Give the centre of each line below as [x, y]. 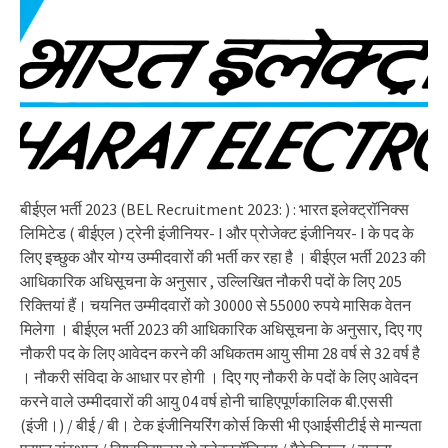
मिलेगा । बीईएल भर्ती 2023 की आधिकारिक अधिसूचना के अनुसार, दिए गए [221, 328]
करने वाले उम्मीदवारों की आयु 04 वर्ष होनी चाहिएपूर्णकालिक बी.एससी [206, 400]
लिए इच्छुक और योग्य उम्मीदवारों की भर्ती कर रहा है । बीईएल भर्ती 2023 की [223, 256]
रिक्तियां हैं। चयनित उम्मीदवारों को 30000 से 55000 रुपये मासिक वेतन [215, 304]
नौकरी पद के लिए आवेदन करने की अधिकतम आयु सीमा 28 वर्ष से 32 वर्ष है [220, 352]
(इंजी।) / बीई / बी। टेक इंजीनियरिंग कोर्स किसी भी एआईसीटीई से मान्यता [221, 424]
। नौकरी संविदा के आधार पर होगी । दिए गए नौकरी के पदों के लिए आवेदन [219, 376]
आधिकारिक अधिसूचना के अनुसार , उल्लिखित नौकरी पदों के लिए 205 [211, 280]
